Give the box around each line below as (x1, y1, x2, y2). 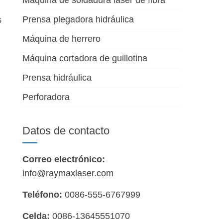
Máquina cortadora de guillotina (22, 53, 148, 63)
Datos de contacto (22, 124, 110, 137)
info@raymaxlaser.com (22, 168, 114, 178)
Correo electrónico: (22, 154, 106, 164)
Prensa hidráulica (22, 73, 92, 83)
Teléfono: (22, 190, 63, 200)
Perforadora (22, 92, 70, 102)
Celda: (22, 211, 50, 221)
